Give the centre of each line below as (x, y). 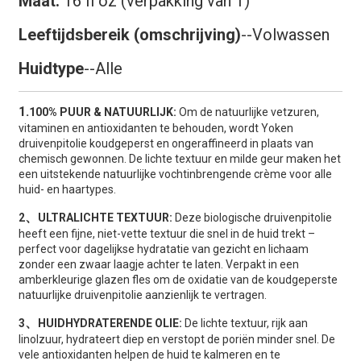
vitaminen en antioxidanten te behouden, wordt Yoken (156, 128)
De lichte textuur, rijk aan (245, 323)
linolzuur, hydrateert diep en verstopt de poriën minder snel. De (176, 339)
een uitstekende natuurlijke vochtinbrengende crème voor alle (175, 174)
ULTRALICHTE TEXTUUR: (106, 218)
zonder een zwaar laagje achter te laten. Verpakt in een (158, 264)
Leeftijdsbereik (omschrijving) (129, 35)
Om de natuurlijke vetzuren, (249, 112)
